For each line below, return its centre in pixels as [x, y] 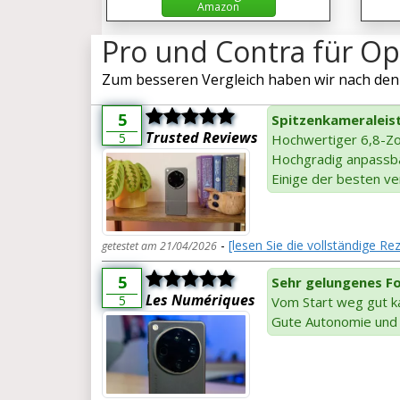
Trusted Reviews [202, 137]
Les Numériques [200, 300]
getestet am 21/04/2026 [159, 246]
